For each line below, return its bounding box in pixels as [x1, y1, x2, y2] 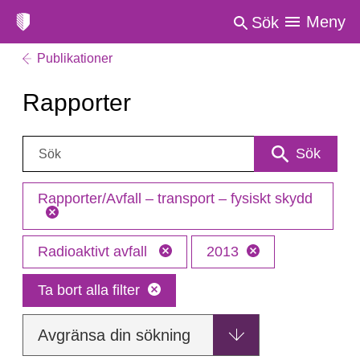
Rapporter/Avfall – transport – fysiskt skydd [38, 190, 313, 207]
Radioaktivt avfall [38, 243, 151, 260]
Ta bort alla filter [38, 282, 140, 298]
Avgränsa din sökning [38, 326, 190, 344]
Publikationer [37, 51, 112, 65]
